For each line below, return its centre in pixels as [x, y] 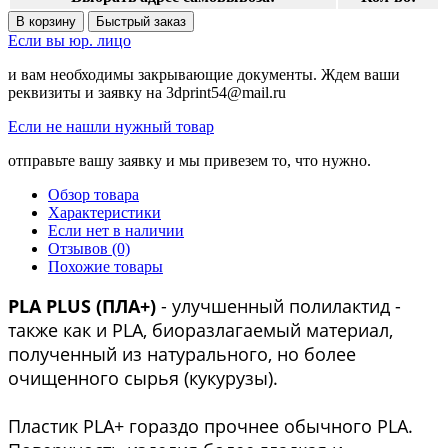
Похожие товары [105, 266]
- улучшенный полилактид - [278, 305]
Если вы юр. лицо [69, 40]
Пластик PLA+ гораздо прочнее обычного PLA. [210, 425]
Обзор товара [93, 194]
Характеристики [104, 212]
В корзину [46, 21]
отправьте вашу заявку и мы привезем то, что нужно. [189, 160]
